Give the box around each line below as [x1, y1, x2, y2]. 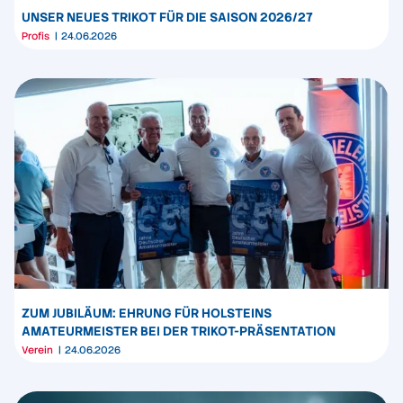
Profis [22, 30, 49, 43]
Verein [22, 344, 53, 357]
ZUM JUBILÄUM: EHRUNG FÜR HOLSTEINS [22, 304, 272, 321]
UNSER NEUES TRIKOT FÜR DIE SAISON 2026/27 [22, 8, 316, 25]
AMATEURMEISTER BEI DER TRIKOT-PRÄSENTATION [22, 322, 341, 339]
